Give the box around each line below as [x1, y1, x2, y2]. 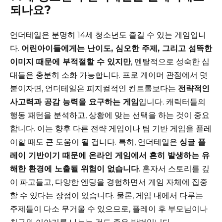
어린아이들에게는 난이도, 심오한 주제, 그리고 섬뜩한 [21, 43, 212, 53]
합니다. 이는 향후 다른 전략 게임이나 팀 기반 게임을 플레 [10, 123, 212, 133]
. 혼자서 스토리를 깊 [139, 164, 210, 173]
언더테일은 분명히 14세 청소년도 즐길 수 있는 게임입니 [10, 30, 206, 40]
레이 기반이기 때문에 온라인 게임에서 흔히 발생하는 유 [10, 150, 210, 160]
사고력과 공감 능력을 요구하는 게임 [10, 97, 139, 107]
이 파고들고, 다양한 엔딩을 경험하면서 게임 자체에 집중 [10, 177, 208, 187]
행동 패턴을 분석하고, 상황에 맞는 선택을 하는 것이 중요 [10, 110, 210, 120]
